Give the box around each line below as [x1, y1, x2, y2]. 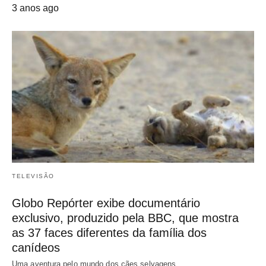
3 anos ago [12, 3, 59, 14]
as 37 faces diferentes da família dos [12, 226, 207, 240]
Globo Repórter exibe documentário [12, 197, 200, 210]
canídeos [12, 241, 60, 255]
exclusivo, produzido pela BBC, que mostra [12, 211, 239, 225]
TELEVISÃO [12, 173, 55, 180]
